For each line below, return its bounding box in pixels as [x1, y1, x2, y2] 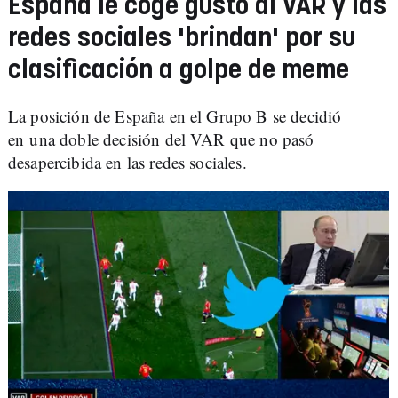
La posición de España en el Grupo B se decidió [8, 105, 342, 128]
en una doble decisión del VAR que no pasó [8, 128, 314, 151]
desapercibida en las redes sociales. [8, 151, 247, 174]
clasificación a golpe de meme [8, 58, 349, 84]
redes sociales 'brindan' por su [8, 26, 355, 52]
